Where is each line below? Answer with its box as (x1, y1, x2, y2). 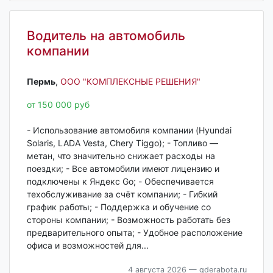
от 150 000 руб (26, 99, 90, 110)
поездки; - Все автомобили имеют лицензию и (26, 163, 219, 174)
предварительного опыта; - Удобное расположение (26, 227, 243, 238)
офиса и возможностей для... (26, 240, 149, 251)
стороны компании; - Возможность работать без (26, 214, 230, 225)
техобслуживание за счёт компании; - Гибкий (26, 189, 218, 200)
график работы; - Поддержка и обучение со (26, 202, 211, 213)
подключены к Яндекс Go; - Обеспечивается (26, 176, 214, 187)
